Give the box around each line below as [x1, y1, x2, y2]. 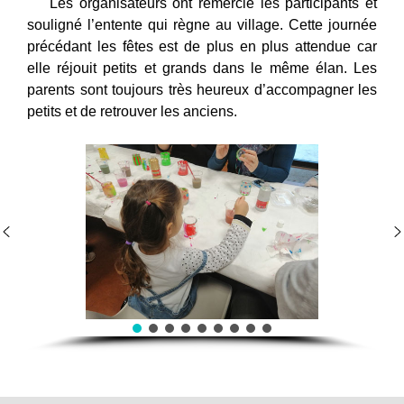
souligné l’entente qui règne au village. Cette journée [27, 16, 377, 32]
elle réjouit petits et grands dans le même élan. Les [27, 60, 377, 76]
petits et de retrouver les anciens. [27, 103, 237, 119]
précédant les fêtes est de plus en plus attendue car [27, 38, 377, 54]
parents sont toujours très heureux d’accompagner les [27, 81, 377, 97]
